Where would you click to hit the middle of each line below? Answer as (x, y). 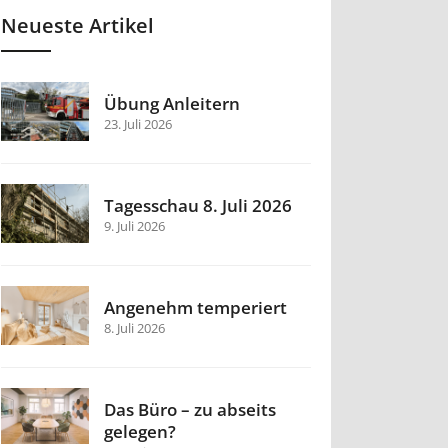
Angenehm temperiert (196, 308)
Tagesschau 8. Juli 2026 (198, 206)
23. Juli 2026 (138, 124)
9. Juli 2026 (135, 226)
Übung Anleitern (172, 104)
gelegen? (140, 432)
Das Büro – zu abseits (190, 410)
